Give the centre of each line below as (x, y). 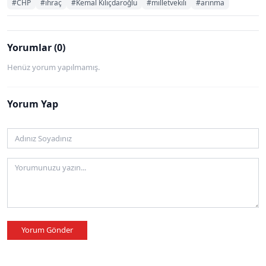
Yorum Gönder (47, 230)
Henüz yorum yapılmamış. (53, 67)
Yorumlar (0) (36, 48)
